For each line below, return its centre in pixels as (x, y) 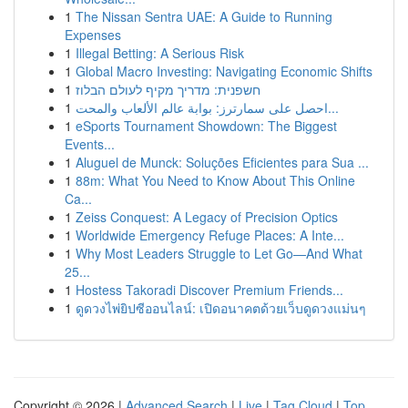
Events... (90, 144)
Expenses (93, 35)
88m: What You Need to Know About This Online (215, 180)
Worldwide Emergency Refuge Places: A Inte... (210, 235)
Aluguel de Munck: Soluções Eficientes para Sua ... (222, 162)
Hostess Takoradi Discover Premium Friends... (209, 290)
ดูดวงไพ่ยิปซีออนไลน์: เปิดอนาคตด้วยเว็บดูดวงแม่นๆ (221, 308)
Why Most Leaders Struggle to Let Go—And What (219, 253)
